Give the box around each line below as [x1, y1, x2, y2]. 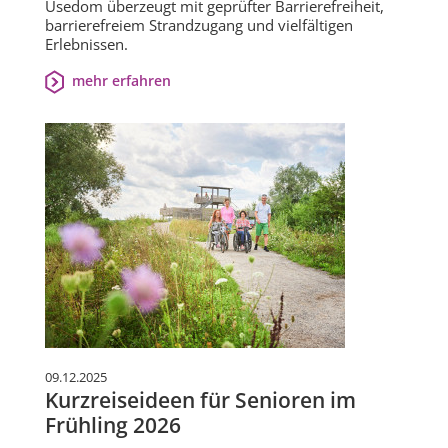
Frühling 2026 [45, 411, 181, 440]
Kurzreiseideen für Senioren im [45, 386, 356, 415]
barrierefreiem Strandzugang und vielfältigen [45, 15, 353, 36]
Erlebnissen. [45, 34, 128, 55]
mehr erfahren [71, 71, 171, 91]
